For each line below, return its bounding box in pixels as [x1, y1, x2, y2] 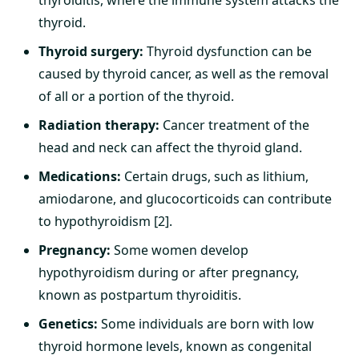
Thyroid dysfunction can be [143, 42, 312, 60]
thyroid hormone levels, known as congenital [38, 337, 312, 355]
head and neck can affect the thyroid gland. [38, 139, 302, 156]
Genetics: [38, 315, 98, 333]
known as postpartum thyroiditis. [38, 286, 241, 304]
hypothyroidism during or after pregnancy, [38, 264, 299, 281]
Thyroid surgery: [38, 42, 143, 60]
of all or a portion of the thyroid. [38, 87, 234, 105]
